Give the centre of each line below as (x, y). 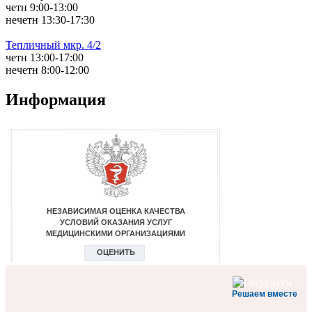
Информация (56, 99)
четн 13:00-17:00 (45, 58)
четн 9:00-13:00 (42, 8)
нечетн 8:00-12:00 (47, 70)
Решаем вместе (265, 294)
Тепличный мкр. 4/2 (53, 45)
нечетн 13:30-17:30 (50, 20)
